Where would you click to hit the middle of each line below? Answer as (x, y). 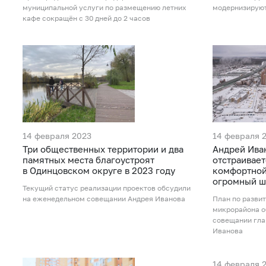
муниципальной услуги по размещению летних (104, 7)
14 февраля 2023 (57, 135)
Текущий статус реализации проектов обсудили (107, 188)
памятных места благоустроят (88, 159)
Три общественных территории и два (103, 149)
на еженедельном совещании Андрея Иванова (104, 198)
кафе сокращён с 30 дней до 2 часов (86, 18)
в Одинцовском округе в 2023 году (99, 170)
